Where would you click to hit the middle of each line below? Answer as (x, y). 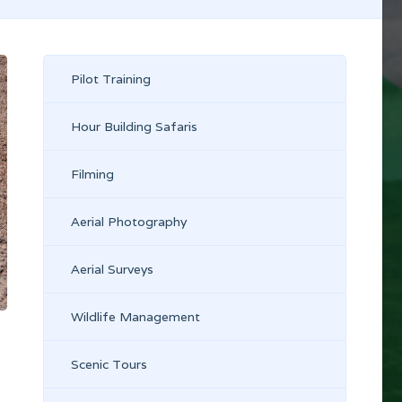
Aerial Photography (129, 222)
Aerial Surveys (112, 269)
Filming (92, 174)
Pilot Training (111, 79)
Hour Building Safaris (134, 127)
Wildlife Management (135, 317)
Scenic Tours (109, 364)
